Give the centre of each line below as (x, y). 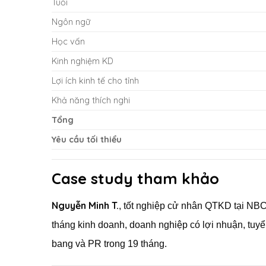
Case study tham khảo (135, 178)
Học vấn (68, 41)
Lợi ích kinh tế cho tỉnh (95, 80)
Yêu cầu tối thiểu (87, 139)
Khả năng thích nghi (91, 100)
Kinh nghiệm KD (83, 61)
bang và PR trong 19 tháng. (109, 243)
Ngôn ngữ (71, 22)
